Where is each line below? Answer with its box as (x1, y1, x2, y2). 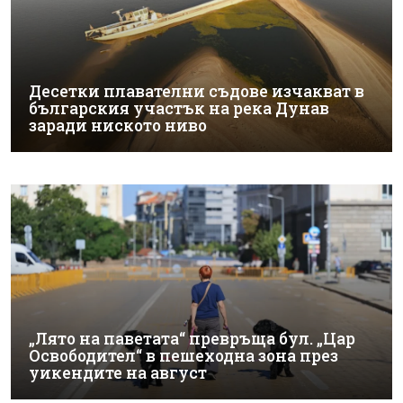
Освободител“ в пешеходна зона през (29, 345, 338, 366)
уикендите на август (29, 362, 207, 383)
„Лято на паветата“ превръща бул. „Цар (29, 327, 355, 349)
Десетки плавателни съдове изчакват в (29, 81, 364, 102)
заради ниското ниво (29, 115, 207, 136)
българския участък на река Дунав (29, 98, 329, 119)
